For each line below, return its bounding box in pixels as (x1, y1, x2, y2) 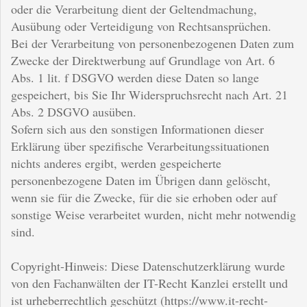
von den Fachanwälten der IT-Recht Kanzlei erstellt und (11, 274, 288, 291)
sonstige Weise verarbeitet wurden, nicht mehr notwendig (11, 206, 296, 223)
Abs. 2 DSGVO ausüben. (11, 103, 136, 120)
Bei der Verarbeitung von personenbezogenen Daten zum (11, 34, 294, 51)
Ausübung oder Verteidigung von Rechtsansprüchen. (11, 17, 271, 34)
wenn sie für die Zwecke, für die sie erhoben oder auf (11, 188, 277, 206)
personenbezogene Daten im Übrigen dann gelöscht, (11, 171, 271, 188)
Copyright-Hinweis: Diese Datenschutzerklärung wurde (11, 257, 285, 274)
